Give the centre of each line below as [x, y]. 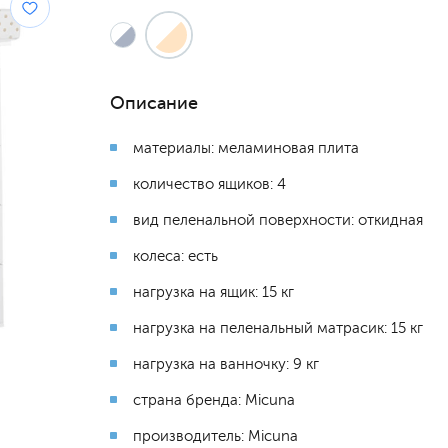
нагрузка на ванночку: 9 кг [226, 364]
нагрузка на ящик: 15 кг [213, 292]
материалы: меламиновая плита [246, 148]
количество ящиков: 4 [209, 184]
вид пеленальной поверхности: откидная [278, 220]
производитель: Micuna [215, 436]
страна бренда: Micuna [214, 400]
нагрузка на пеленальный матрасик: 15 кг [278, 328]
